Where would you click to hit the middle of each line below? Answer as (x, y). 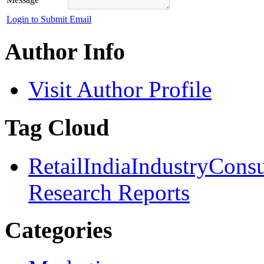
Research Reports (109, 192)
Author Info (65, 51)
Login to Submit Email (49, 19)
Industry (170, 166)
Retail (56, 166)
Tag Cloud (57, 127)
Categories (59, 230)
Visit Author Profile (120, 90)
